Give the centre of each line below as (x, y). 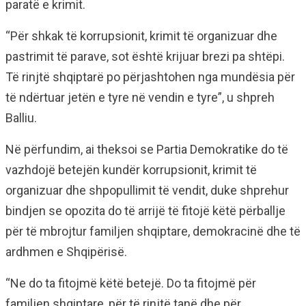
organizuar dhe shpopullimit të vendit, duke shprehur (147, 191)
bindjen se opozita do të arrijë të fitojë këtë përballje (145, 211)
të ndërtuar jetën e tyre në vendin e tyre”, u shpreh (140, 98)
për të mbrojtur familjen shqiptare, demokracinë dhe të (153, 232)
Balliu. (21, 118)
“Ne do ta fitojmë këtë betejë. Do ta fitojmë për (131, 283)
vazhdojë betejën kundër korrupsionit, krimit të (131, 170)
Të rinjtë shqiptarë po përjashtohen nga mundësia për (150, 77)
